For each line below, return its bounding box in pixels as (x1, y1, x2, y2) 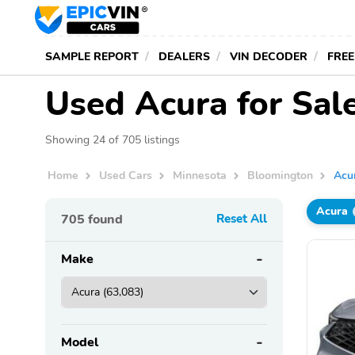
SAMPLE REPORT (45, 48, 139, 64)
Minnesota (173, 167, 227, 184)
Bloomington (247, 167, 314, 184)
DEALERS (158, 48, 210, 64)
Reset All (216, 210, 267, 227)
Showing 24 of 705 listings (45, 132, 180, 147)
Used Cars (99, 167, 153, 184)
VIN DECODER (230, 48, 307, 64)
